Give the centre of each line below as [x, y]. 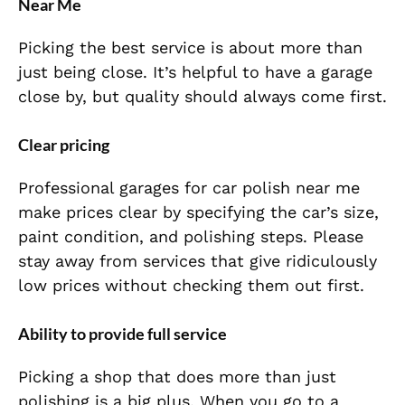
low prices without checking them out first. [191, 286]
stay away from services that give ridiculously [198, 261]
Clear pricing [64, 145]
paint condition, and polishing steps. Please [191, 237]
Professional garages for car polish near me [189, 188]
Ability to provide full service [122, 334]
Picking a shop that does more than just [177, 377]
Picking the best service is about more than [190, 48]
